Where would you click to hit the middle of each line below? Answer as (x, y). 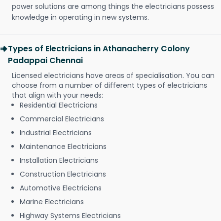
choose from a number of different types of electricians (110, 86)
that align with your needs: (57, 95)
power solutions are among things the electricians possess (113, 7)
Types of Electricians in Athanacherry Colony (99, 49)
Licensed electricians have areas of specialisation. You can (113, 76)
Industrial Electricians (56, 133)
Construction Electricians (63, 174)
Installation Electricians (59, 161)
